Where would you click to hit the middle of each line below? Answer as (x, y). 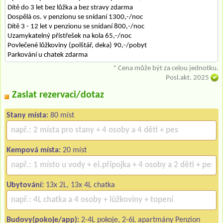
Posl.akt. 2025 (188, 78)
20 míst (74, 150)
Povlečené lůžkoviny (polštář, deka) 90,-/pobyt (77, 45)
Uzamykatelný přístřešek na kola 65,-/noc (69, 36)
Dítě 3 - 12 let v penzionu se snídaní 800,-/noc (76, 26)
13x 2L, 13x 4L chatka (79, 185)
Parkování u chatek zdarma (48, 55)
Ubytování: (25, 185)
